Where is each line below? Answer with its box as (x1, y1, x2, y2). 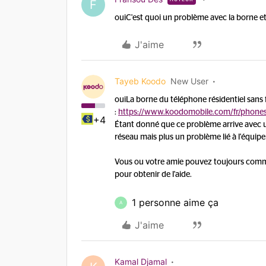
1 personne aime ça (132, 197, 218, 208)
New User (170, 76, 208, 86)
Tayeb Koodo (115, 76, 166, 86)
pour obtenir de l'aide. (115, 170, 192, 179)
